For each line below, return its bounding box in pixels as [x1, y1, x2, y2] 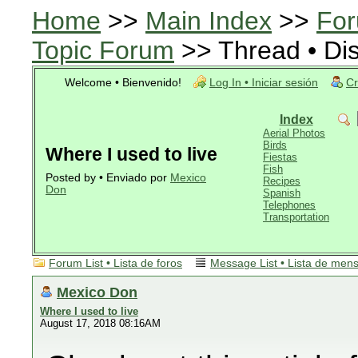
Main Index [145, 6, 272, 35]
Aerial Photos [263, 127, 325, 139]
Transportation [263, 211, 329, 223]
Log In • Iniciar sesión [209, 77, 318, 89]
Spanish [263, 187, 300, 199]
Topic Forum [32, 36, 174, 65]
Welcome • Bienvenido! [65, 77, 181, 89]
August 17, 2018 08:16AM [40, 317, 161, 329]
